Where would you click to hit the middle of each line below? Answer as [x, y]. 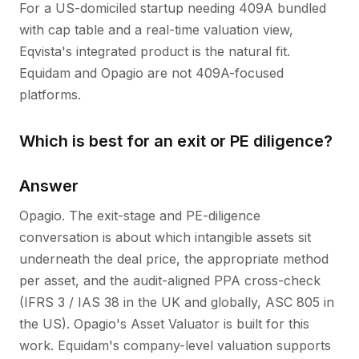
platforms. [50, 95]
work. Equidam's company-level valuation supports [175, 345]
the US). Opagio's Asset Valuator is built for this [164, 324]
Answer [49, 186]
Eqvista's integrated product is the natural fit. [155, 51]
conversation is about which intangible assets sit [165, 237]
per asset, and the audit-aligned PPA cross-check [170, 280]
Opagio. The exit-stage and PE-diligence [140, 216]
